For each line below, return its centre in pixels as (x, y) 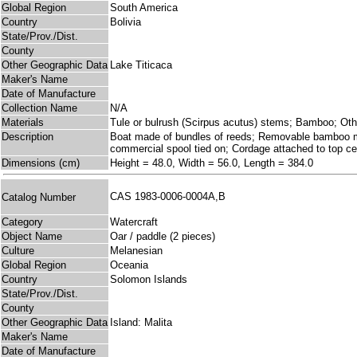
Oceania (129, 265)
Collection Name (39, 108)
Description (27, 137)
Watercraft (134, 222)
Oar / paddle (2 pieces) (163, 237)
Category (22, 222)
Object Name (32, 237)
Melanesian (136, 251)
